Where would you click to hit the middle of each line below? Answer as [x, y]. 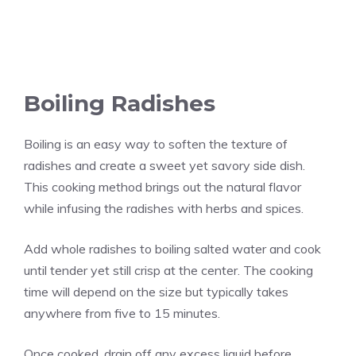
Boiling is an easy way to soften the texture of [156, 143]
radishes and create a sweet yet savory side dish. [164, 165]
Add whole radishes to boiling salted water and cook [172, 248]
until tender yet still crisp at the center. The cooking [168, 270]
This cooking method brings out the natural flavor [163, 186]
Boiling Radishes [120, 103]
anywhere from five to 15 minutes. [122, 313]
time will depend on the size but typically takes [156, 291]
